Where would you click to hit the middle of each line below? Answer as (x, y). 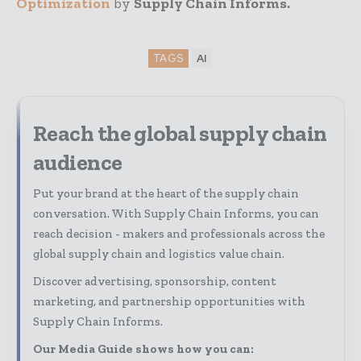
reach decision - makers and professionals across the (179, 234)
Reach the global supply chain (180, 134)
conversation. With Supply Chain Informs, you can (176, 214)
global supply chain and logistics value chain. (159, 254)
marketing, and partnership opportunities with (169, 302)
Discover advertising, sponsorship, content (155, 282)
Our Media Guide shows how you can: (143, 349)
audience (78, 163)
